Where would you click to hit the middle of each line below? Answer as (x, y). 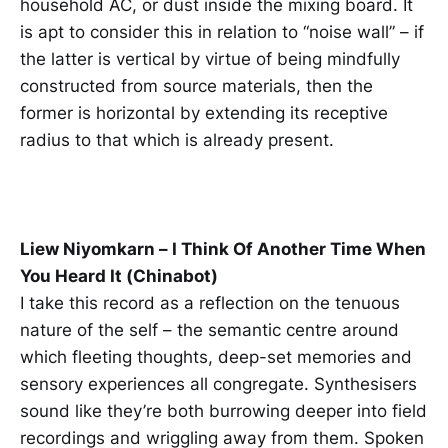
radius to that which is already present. (177, 139)
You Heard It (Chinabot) (119, 275)
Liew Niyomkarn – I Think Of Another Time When (223, 248)
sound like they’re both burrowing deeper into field (223, 410)
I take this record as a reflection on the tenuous (210, 302)
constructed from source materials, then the (196, 85)
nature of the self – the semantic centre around (209, 329)
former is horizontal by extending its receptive (204, 112)
